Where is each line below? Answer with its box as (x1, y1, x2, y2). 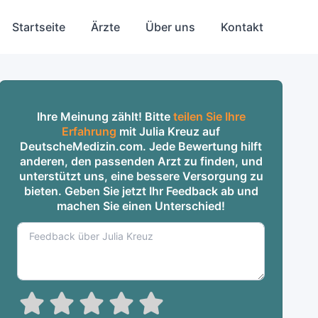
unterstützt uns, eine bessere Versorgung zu (18, 169, 263, 183)
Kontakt (220, 20, 263, 34)
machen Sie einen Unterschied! (57, 199, 226, 213)
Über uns (145, 20, 195, 34)
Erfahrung (62, 124, 117, 138)
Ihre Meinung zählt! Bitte (36, 109, 173, 124)
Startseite (11, 20, 65, 34)
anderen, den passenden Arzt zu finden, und (19, 154, 263, 168)
